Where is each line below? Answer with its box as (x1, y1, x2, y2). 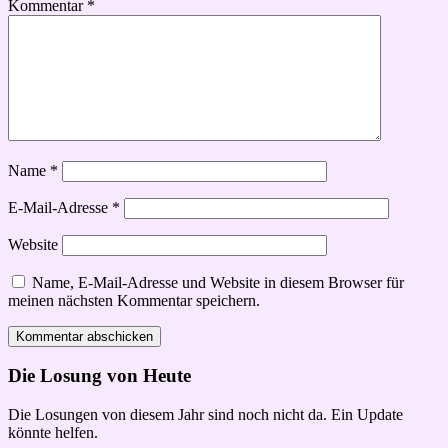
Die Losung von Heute (8, 365, 191, 387)
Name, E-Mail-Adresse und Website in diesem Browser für (32, 273, 404, 291)
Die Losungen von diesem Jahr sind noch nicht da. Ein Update (8, 406, 403, 423)
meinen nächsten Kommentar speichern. (8, 291, 260, 309)
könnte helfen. (8, 424, 98, 441)
